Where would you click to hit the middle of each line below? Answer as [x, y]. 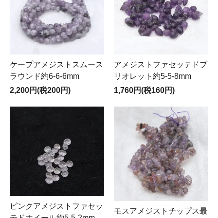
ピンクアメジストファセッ [56, 206]
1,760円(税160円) [144, 90]
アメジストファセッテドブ [161, 64]
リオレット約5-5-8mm [153, 76]
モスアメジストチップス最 [161, 211]
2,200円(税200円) [40, 90]
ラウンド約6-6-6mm [45, 76]
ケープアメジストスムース [56, 64]
